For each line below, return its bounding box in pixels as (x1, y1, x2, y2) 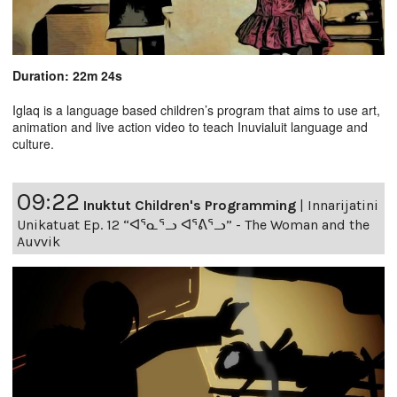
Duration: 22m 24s (12, 66, 122, 85)
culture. (12, 135, 54, 153)
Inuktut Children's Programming (83, 197, 296, 214)
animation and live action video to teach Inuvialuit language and (12, 118, 368, 136)
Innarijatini (307, 197, 378, 214)
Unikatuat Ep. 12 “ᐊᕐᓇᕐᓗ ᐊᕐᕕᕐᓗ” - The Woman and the (17, 216, 370, 234)
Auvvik (17, 233, 60, 251)
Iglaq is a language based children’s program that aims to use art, (12, 101, 380, 120)
